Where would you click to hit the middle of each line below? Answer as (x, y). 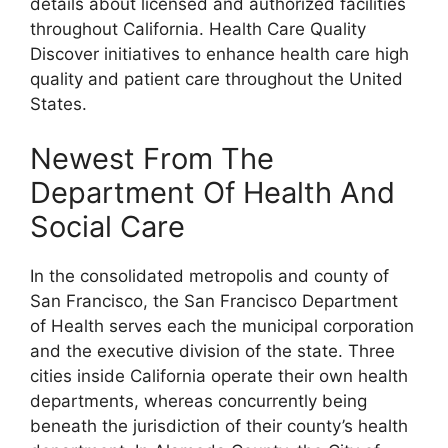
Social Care (107, 226)
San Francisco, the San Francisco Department (214, 301)
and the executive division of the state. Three (212, 351)
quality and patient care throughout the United (216, 78)
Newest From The (152, 158)
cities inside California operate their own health (219, 376)
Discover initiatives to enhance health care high (219, 53)
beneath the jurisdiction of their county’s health (219, 426)
